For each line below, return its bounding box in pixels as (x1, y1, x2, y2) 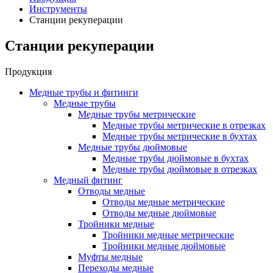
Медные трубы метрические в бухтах (102, 130, 257, 141)
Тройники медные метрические (102, 229, 234, 240)
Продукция (5, 66, 52, 77)
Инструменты (29, 4, 87, 14)
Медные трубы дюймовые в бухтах (102, 152, 249, 163)
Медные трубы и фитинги (29, 87, 138, 97)
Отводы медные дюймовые (102, 207, 216, 218)
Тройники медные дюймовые (102, 240, 225, 251)
